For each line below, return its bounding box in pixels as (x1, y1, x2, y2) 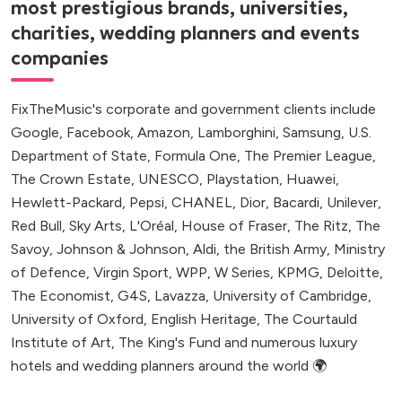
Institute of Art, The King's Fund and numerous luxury (11, 334, 357, 352)
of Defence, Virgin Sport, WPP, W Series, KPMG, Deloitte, (11, 264, 383, 282)
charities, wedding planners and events (11, 22, 360, 46)
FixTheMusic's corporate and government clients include (11, 100, 376, 118)
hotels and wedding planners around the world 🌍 (11, 357, 327, 375)
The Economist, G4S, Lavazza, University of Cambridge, (11, 287, 371, 305)
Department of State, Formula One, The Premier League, (11, 147, 376, 165)
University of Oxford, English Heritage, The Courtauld (11, 310, 357, 328)
